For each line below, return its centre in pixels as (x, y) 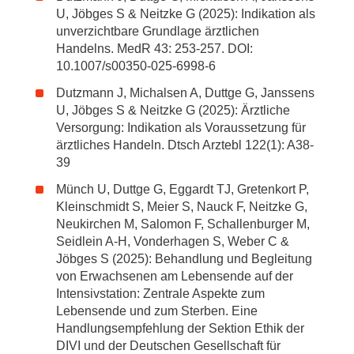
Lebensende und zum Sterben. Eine (157, 311)
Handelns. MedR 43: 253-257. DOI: (154, 49)
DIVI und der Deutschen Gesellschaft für (168, 346)
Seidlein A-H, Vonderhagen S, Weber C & (173, 241)
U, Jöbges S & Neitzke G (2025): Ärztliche (173, 110)
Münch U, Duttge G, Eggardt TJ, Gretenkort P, (183, 189)
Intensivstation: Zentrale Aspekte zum (160, 294)
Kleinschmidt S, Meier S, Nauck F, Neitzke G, (182, 207)
